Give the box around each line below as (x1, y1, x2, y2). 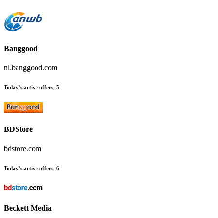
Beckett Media (4, 204, 52, 213)
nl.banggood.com (4, 63, 57, 72)
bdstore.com (4, 144, 41, 153)
